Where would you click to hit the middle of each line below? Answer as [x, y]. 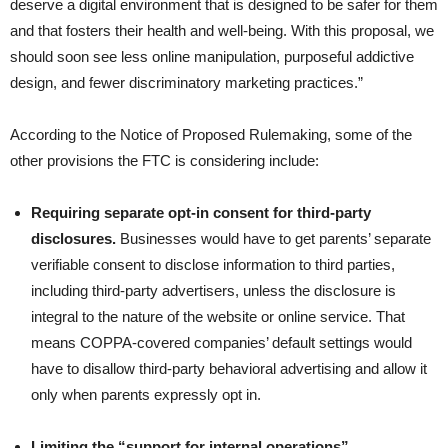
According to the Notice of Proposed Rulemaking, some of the [211, 134]
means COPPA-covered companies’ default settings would [221, 342]
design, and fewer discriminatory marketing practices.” [186, 82]
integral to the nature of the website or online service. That [218, 316]
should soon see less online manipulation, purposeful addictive [212, 56]
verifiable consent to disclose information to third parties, [213, 264]
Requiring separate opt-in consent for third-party [201, 212]
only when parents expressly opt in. [146, 394]
